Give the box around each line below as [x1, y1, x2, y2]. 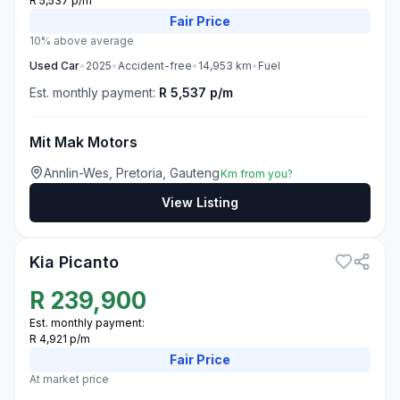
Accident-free [118, 59, 192, 72]
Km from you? [221, 167, 293, 180]
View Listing [162, 195, 238, 210]
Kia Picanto [29, 253, 119, 271]
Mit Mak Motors [29, 133, 137, 151]
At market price [29, 372, 109, 386]
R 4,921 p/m [29, 332, 90, 346]
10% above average [29, 34, 134, 47]
